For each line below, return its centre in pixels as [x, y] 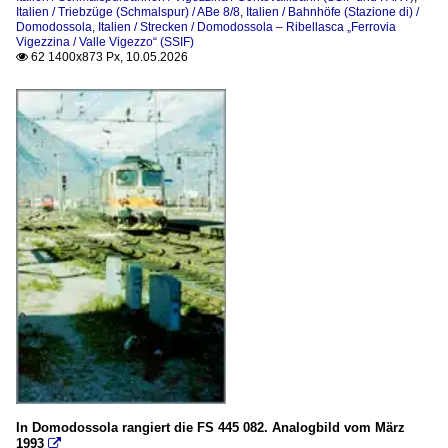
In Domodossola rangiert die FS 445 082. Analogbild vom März [210, 427]
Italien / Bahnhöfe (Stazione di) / [332, 11]
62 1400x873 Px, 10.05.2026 [108, 56]
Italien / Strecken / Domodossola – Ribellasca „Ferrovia [247, 26]
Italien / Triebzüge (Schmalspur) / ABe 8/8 [128, 11]
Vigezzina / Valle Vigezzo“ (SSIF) [105, 41]
